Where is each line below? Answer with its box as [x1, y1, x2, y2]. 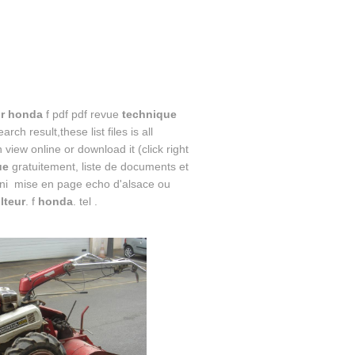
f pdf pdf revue [42, 108, 122, 121]
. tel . [72, 195, 97, 208]
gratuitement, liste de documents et [8, 160, 189, 174]
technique [121, 108, 177, 121]
